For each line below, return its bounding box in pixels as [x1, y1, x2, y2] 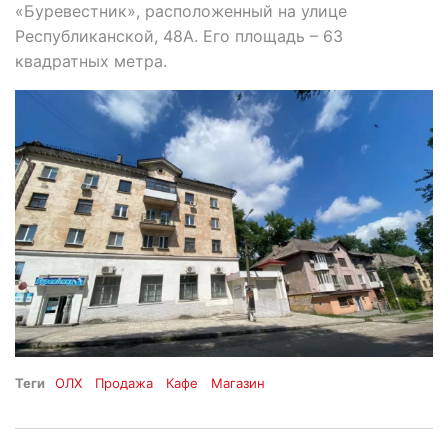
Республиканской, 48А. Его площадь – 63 [15, 25, 343, 46]
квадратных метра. [15, 50, 167, 71]
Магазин [211, 374, 266, 391]
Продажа [95, 374, 154, 391]
